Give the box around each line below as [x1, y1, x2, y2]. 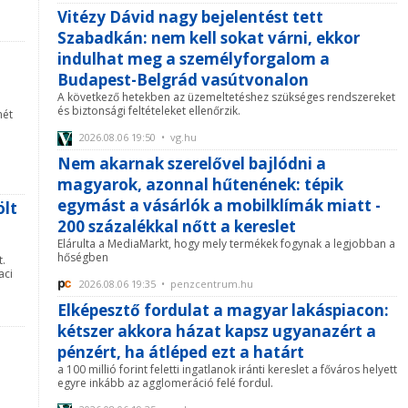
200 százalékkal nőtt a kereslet [57, 216, 296, 237]
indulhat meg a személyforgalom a [57, 47, 330, 69]
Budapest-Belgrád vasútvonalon [57, 68, 309, 90]
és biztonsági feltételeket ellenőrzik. [57, 102, 240, 118]
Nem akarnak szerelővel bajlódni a [57, 153, 326, 174]
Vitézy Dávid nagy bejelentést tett [57, 5, 323, 27]
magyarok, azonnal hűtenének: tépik [57, 174, 343, 195]
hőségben [57, 250, 108, 265]
